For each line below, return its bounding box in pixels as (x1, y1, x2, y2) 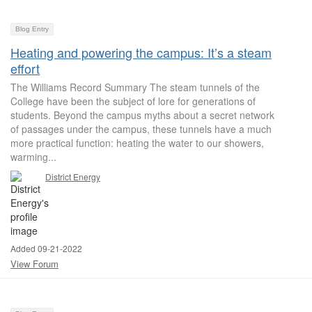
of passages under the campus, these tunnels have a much (10, 122, 272, 136)
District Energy (45, 171, 100, 182)
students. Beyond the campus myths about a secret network (10, 108, 274, 122)
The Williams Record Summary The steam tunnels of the (10, 80, 260, 94)
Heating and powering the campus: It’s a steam (10, 43, 272, 61)
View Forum (10, 257, 58, 270)
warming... (10, 150, 56, 164)
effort (10, 59, 40, 77)
